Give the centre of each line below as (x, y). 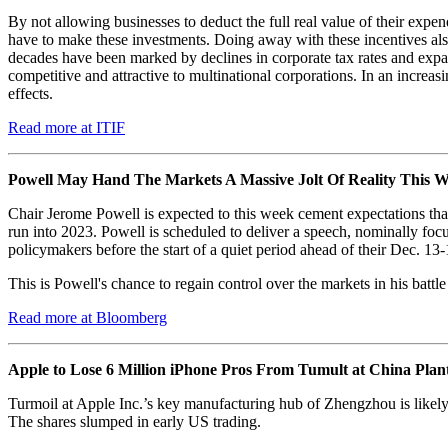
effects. (30, 93)
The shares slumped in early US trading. (134, 421)
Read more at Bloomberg (87, 317)
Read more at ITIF (66, 127)
